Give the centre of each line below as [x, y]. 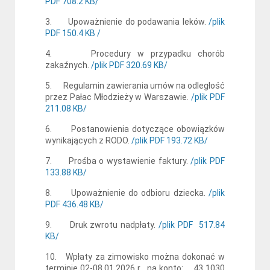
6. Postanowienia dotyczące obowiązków [135, 129]
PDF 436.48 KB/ [74, 204]
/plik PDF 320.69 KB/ [129, 65]
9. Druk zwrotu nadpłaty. [101, 224]
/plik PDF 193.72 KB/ [169, 140]
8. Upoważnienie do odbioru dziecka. [125, 193]
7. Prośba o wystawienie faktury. [117, 161]
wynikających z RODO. [87, 140]
